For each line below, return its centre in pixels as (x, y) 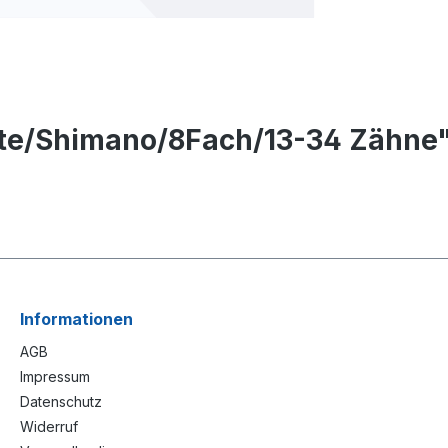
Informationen (76, 319)
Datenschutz (61, 401)
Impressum (55, 376)
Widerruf (49, 426)
